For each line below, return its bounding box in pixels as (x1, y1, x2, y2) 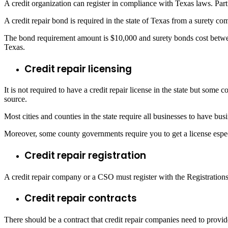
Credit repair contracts (24, 191, 137, 206)
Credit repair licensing (24, 62, 132, 76)
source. (4, 95, 27, 104)
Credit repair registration (24, 149, 146, 162)
